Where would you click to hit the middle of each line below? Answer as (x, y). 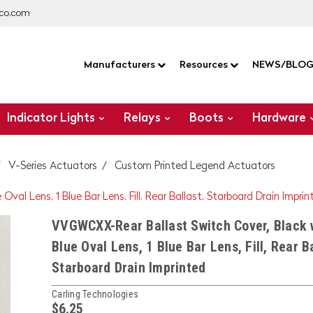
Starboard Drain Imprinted (129, 268)
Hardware (279, 118)
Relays (143, 118)
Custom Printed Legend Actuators (195, 167)
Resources (204, 65)
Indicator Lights (51, 118)
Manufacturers (120, 65)
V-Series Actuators (53, 167)
